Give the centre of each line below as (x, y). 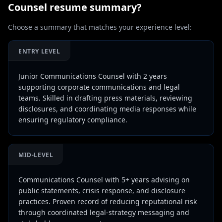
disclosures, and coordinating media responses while (107, 109)
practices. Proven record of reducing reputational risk (108, 201)
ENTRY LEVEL (39, 51)
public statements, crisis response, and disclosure (102, 191)
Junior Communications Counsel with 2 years (93, 76)
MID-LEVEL (36, 155)
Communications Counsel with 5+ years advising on (104, 180)
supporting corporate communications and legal (99, 87)
